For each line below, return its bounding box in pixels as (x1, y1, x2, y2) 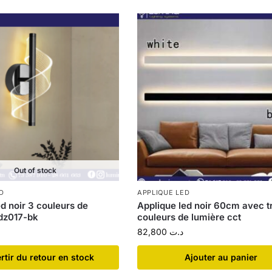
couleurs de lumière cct (137, 211, 241, 223)
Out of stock (13, 166, 56, 175)
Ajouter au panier (185, 252, 257, 263)
